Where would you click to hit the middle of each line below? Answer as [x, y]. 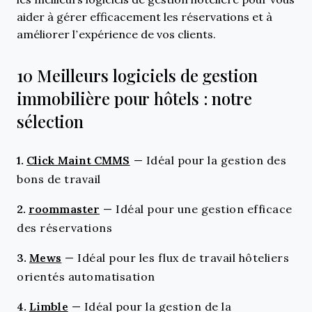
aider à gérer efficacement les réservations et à [145, 16]
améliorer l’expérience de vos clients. [116, 34]
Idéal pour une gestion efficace [204, 209]
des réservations [64, 227]
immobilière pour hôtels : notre [134, 99]
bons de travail [59, 179]
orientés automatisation [86, 276]
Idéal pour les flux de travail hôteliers [184, 257]
